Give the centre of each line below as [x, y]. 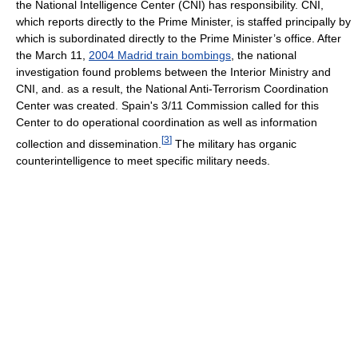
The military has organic [234, 143]
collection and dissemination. [89, 143]
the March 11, [52, 55]
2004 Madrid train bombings [160, 55]
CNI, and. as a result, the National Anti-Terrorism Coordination [172, 88]
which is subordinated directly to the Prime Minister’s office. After [179, 38]
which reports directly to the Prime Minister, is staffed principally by [183, 21]
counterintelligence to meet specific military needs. [143, 160]
